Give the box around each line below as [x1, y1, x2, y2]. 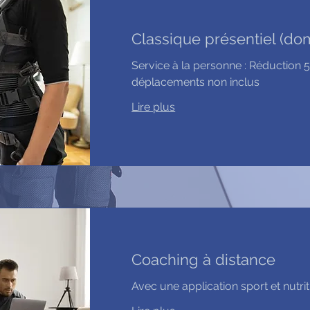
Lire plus [131, 100, 176, 113]
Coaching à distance [131, 250, 276, 268]
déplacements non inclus [131, 75, 260, 89]
